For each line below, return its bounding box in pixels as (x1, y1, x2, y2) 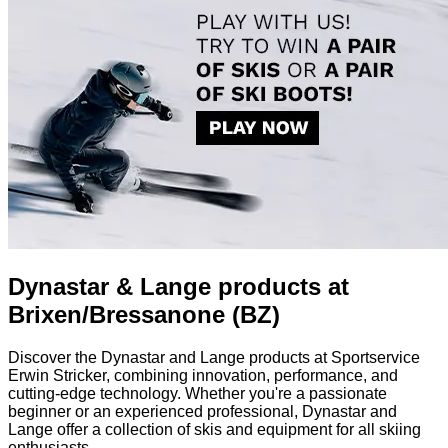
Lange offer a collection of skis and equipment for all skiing (8, 420, 421, 438)
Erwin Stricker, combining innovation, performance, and (8, 366, 398, 384)
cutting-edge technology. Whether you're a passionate (8, 384, 387, 402)
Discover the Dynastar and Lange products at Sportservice (8, 348, 420, 366)
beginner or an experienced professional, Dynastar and (8, 402, 397, 420)
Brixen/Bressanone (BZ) (8, 301, 280, 328)
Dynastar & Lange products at (8, 273, 349, 300)
